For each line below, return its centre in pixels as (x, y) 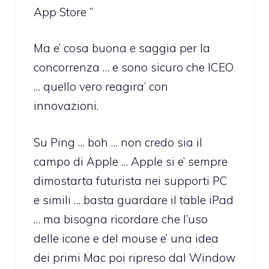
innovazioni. (66, 106)
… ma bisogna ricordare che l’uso (121, 219)
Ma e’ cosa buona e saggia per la (122, 48)
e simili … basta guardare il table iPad (134, 200)
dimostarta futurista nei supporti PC (131, 180)
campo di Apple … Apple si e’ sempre (131, 161)
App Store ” (63, 12)
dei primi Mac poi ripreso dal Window (134, 257)
